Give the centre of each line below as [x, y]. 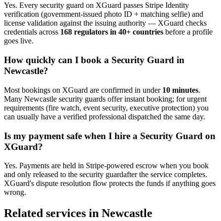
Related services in [53, 213]
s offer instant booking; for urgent [155, 99]
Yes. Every [22, 5]
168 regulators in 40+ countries [112, 32]
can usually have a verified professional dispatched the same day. [105, 116]
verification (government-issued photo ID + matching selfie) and [104, 14]
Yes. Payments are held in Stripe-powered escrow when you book [106, 166]
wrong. [15, 192]
